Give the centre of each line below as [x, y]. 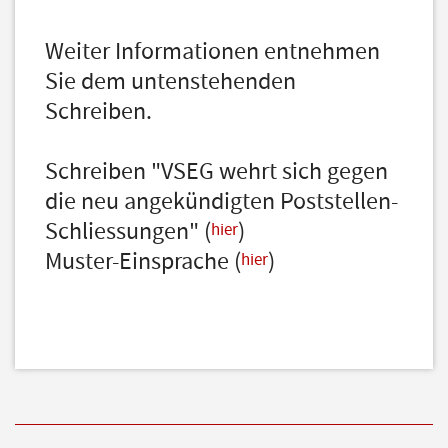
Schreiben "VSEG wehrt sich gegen [216, 171]
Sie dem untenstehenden [170, 81]
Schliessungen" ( [128, 231]
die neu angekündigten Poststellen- [221, 201]
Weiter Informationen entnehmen [212, 51]
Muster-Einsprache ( [143, 261]
